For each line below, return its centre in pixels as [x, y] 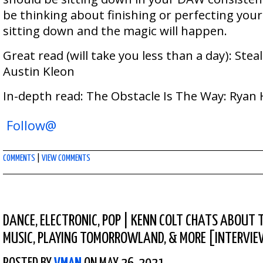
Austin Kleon [39, 71]
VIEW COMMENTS [66, 158]
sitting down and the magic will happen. [115, 31]
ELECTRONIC [69, 221]
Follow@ [31, 125]
